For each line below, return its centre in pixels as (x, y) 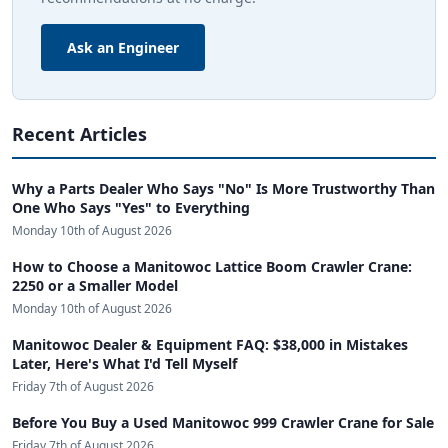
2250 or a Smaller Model (95, 286)
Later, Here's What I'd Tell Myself (124, 364)
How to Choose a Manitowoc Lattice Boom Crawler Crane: (212, 267)
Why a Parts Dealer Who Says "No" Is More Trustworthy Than (223, 189)
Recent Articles (79, 134)
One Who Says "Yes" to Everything (131, 208)
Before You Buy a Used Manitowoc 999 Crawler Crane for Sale (223, 423)
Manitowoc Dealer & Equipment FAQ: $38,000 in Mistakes (210, 345)
